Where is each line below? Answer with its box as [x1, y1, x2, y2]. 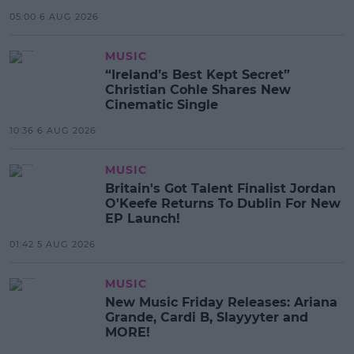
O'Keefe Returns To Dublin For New [105, 196, 341, 212]
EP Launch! [105, 211, 180, 227]
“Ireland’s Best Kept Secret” [105, 67, 290, 83]
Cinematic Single [105, 97, 218, 113]
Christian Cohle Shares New [105, 82, 291, 98]
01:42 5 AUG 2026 [9, 239, 96, 250]
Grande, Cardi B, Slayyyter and [105, 310, 308, 326]
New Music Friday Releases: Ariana [105, 295, 337, 311]
